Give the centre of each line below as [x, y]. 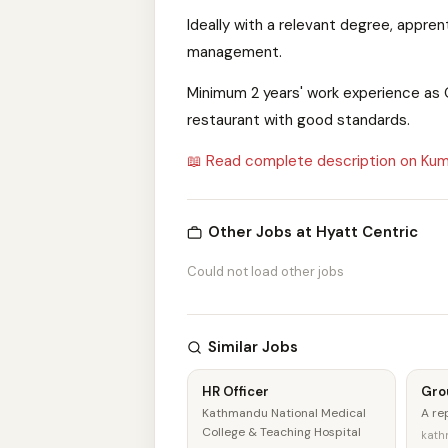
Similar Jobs [253, 347]
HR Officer [235, 391]
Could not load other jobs [265, 271]
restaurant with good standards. [298, 120]
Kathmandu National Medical [284, 413]
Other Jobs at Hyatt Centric [313, 232]
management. [234, 52]
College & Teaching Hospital [281, 432]
